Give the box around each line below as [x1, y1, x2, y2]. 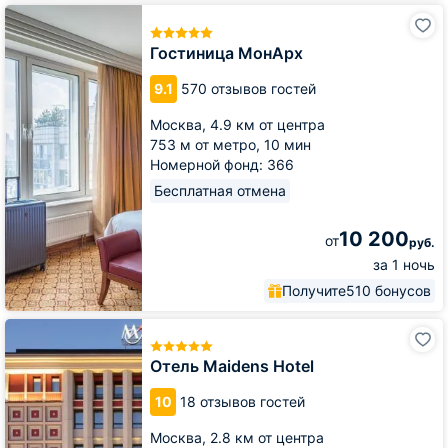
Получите [282, 281, 346, 299]
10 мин [264, 135, 311, 153]
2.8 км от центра [210, 429, 324, 446]
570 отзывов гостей [181, 79, 316, 97]
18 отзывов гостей [180, 393, 305, 410]
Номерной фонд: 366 [150, 155, 294, 173]
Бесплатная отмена [154, 181, 286, 199]
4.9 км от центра [210, 115, 325, 133]
